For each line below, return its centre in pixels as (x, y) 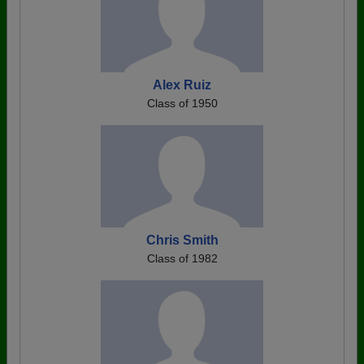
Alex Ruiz (182, 84)
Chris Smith (182, 240)
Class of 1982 (182, 258)
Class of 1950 (182, 103)
